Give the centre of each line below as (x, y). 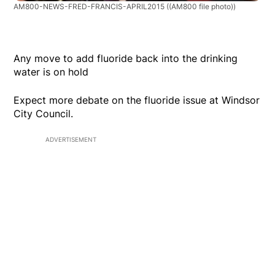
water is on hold (51, 72)
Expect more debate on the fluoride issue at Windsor (137, 100)
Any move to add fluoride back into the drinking (126, 58)
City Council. (44, 113)
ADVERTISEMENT (71, 139)
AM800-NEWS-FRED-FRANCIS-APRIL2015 (90, 6)
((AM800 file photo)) (201, 6)
